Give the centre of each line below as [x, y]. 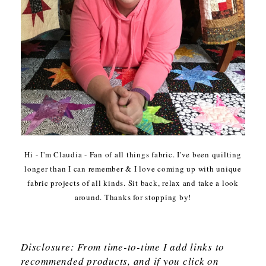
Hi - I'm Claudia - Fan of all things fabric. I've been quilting [133, 155]
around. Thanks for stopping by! [133, 197]
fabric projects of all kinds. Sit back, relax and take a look [133, 183]
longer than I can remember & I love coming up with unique [133, 169]
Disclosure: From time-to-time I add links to [123, 247]
